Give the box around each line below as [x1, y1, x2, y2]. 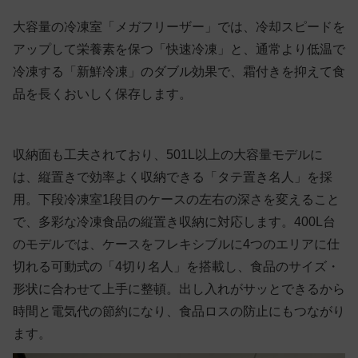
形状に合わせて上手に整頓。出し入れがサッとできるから [13, 281, 345, 296]
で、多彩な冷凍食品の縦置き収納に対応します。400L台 [13, 214, 336, 229]
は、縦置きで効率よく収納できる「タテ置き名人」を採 [13, 169, 332, 184]
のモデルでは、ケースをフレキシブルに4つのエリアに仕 [13, 237, 340, 251]
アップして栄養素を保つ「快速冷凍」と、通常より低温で [13, 42, 345, 56]
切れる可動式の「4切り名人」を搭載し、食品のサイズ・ [13, 259, 340, 273]
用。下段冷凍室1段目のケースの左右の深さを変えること [13, 192, 340, 206]
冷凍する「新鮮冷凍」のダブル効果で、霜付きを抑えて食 [13, 64, 345, 78]
